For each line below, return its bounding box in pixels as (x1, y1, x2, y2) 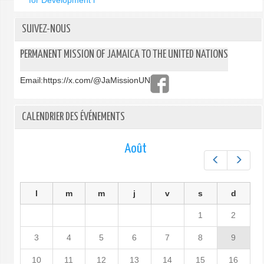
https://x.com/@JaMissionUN (42, 75, 150, 85)
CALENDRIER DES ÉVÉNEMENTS (21, 111, 125, 123)
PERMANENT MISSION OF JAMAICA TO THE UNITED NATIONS (19, 49, 228, 60)
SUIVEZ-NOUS (21, 24, 71, 35)
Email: (19, 75, 43, 85)
